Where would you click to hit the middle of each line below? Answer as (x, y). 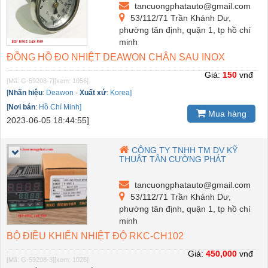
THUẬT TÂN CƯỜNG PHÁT (173, 159)
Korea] (121, 92)
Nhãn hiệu (25, 92)
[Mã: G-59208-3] (31, 259)
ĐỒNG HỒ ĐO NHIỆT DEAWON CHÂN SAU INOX (116, 57)
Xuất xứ (93, 92)
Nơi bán (22, 107)
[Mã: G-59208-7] (31, 80)
